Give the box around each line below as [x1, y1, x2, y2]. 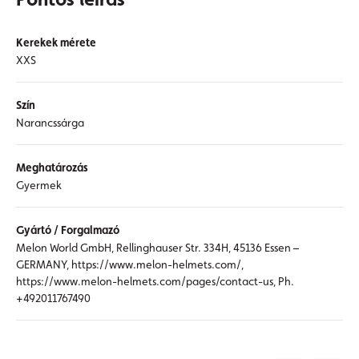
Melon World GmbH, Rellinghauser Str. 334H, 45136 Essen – [16, 241, 299, 254]
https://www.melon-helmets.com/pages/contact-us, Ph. [16, 275, 294, 288]
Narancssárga [16, 116, 84, 129]
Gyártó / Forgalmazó [16, 224, 119, 236]
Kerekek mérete [16, 36, 96, 49]
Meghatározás [16, 161, 88, 174]
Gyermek [16, 179, 62, 192]
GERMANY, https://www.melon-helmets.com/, [16, 258, 244, 271]
